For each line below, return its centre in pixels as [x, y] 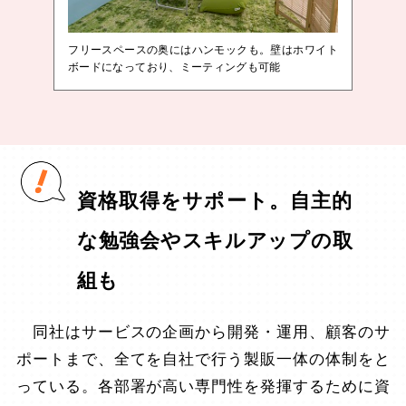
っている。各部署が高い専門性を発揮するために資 [203, 386]
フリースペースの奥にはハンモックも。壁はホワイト [203, 49]
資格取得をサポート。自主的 [215, 200]
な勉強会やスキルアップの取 [215, 240]
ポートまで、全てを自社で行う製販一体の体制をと [203, 359]
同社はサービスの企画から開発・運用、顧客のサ [203, 332]
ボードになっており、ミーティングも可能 [174, 67]
